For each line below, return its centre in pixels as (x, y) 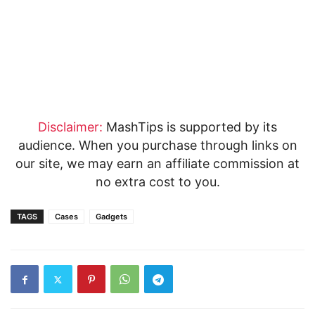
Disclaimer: (70, 127)
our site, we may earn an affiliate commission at (157, 163)
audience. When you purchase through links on (157, 145)
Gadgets (111, 217)
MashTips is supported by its (190, 127)
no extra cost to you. (157, 182)
